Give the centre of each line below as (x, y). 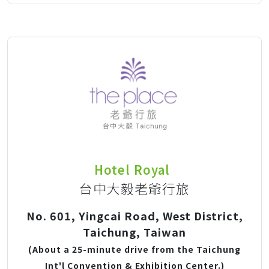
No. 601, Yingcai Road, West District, (134, 215)
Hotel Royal (132, 169)
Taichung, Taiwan (134, 231)
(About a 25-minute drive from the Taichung (134, 249)
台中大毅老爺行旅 (134, 188)
